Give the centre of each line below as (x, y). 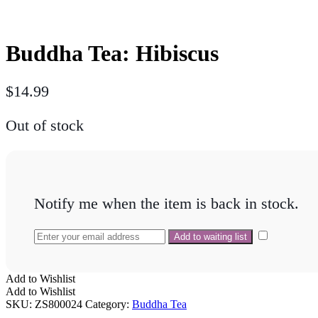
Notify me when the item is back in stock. (166, 204)
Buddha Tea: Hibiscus (112, 54)
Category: (109, 305)
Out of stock (45, 126)
